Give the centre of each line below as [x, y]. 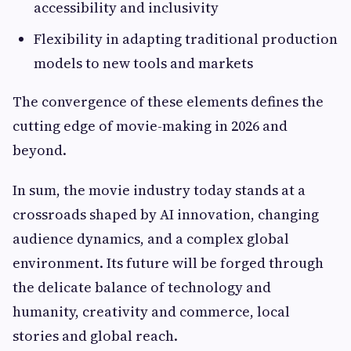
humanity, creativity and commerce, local [151, 311]
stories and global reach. [95, 336]
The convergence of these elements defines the [168, 101]
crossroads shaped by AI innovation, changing [166, 214]
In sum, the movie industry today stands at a [159, 190]
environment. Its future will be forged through [168, 263]
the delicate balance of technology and [142, 287]
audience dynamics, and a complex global [151, 239]
